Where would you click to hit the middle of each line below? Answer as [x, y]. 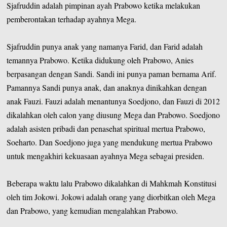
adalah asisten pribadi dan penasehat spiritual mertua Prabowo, [106, 128]
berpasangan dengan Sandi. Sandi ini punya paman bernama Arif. [112, 73]
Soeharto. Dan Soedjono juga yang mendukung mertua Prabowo [110, 142]
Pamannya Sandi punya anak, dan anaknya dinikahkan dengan [107, 87]
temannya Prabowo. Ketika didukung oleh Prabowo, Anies [100, 60]
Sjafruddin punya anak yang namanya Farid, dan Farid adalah [105, 46]
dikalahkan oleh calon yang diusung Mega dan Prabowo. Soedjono [113, 115]
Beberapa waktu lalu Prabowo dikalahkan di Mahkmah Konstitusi [112, 183]
